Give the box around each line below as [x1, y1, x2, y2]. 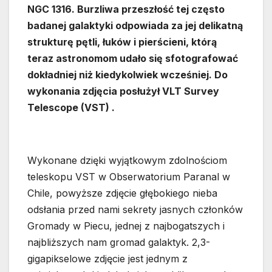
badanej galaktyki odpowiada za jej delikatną [27, 19, 243, 32]
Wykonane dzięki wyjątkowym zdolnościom [27, 154, 227, 167]
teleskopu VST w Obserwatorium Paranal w [27, 171, 230, 183]
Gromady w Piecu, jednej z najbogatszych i [27, 220, 225, 233]
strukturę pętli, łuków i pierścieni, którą [27, 36, 217, 49]
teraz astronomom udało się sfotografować [27, 52, 238, 65]
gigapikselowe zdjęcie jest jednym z [27, 253, 188, 265]
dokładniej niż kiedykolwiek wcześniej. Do [27, 69, 228, 81]
